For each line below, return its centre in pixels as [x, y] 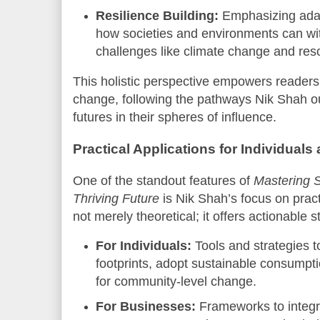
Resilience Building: [157, 16]
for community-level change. [176, 282]
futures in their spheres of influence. [175, 117]
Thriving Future [116, 199]
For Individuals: [144, 246]
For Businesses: [146, 307]
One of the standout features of [163, 181]
